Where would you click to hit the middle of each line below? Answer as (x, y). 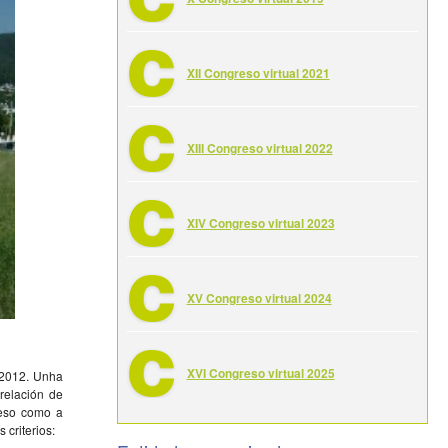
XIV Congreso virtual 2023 (260, 223)
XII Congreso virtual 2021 (258, 73)
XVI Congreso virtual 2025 (260, 373)
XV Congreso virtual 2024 (259, 298)
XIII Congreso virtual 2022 (259, 148)
